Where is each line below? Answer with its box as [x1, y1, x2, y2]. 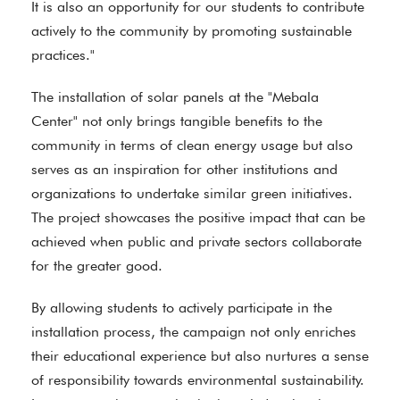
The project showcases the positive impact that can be [31, 209, 365, 226]
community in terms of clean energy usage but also [31, 137, 353, 154]
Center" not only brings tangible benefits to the [31, 112, 322, 129]
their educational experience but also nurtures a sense [31, 347, 369, 364]
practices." [31, 46, 95, 63]
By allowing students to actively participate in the [31, 299, 332, 316]
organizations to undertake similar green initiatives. [31, 185, 353, 202]
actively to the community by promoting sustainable [31, 22, 352, 39]
